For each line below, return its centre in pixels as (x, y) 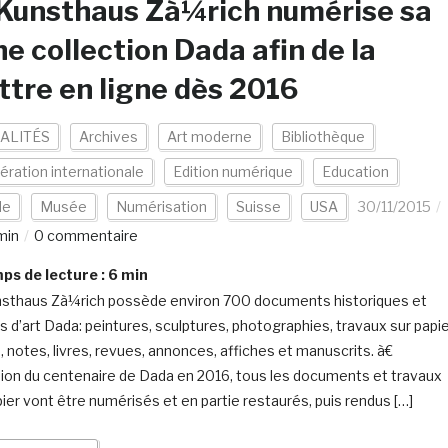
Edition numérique (232, 171)
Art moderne (209, 136)
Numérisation (161, 206)
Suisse (258, 206)
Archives (108, 136)
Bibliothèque (322, 136)
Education (355, 171)
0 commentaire (85, 235)
